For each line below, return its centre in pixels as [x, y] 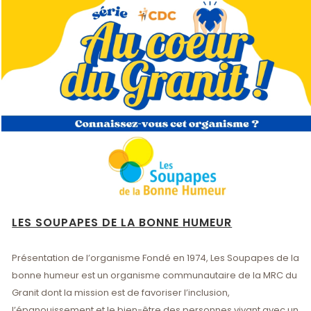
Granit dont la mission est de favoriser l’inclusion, [121, 292]
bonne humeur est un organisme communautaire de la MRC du [155, 275]
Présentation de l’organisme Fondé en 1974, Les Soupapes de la [156, 258]
